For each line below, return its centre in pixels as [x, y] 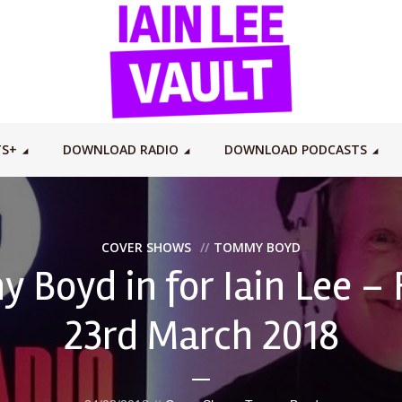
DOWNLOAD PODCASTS [295, 149]
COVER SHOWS [146, 247]
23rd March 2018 [201, 336]
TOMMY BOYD [257, 247]
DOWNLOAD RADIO [120, 149]
